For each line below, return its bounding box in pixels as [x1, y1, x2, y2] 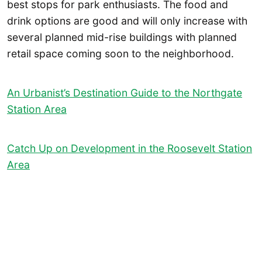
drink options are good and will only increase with [7, 15, 247, 27]
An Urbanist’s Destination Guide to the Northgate [7, 87, 242, 99]
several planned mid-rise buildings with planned [7, 31, 237, 44]
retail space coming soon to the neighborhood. [7, 47, 234, 60]
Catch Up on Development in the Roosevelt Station [7, 142, 252, 154]
